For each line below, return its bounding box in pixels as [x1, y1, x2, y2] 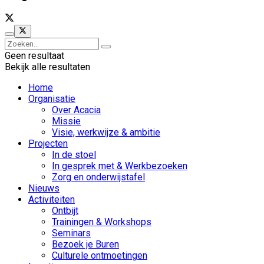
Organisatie [28, 93, 75, 105]
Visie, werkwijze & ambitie [52, 127, 160, 138]
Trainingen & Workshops [52, 216, 151, 228]
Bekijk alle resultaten [5, 61, 90, 73]
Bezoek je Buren [52, 239, 119, 250]
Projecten [28, 138, 68, 150]
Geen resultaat [5, 50, 64, 62]
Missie [52, 115, 81, 127]
